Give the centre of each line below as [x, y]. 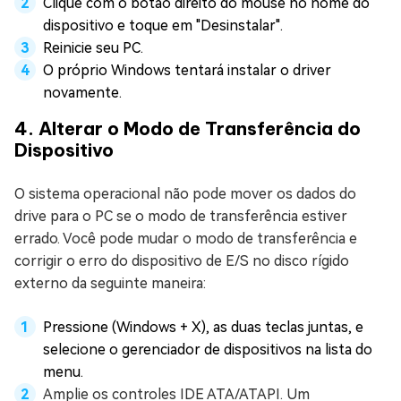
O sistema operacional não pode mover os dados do [185, 194]
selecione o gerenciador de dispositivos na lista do [208, 350]
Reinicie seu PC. [93, 48]
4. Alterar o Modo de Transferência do [188, 128]
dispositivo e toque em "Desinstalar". [163, 26]
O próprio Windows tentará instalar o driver [187, 70]
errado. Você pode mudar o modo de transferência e [186, 239]
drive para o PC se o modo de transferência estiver [181, 216]
